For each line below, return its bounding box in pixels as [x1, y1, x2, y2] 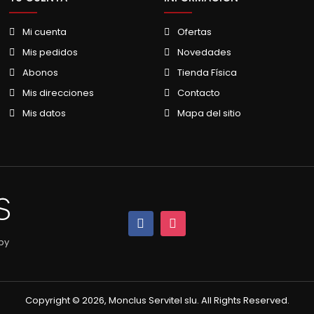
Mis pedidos [22, 45, 78, 59]
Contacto [177, 86, 220, 100]
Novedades [177, 45, 231, 59]
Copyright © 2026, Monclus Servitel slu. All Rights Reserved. [25, 293, 289, 307]
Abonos [22, 65, 59, 79]
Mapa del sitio [177, 106, 241, 120]
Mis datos [22, 106, 67, 120]
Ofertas [177, 25, 212, 39]
